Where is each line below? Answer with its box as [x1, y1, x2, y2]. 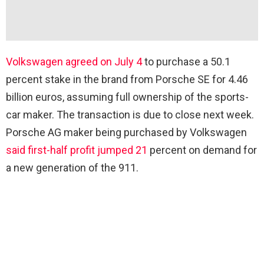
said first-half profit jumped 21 [6, 144, 147, 157]
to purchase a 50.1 [142, 55, 230, 68]
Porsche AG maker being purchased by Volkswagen [6, 126, 247, 139]
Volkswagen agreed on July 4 [6, 55, 142, 68]
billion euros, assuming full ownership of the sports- [6, 91, 249, 104]
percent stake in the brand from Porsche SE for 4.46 [6, 73, 248, 86]
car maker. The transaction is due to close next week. [6, 108, 254, 121]
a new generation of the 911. [6, 161, 138, 174]
